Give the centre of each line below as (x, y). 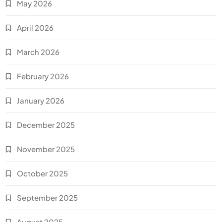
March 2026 (38, 52)
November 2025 (46, 149)
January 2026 (41, 100)
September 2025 (47, 197)
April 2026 (35, 28)
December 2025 (46, 125)
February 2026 (43, 76)
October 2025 (42, 173)
